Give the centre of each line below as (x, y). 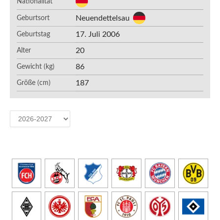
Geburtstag (33, 34)
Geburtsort (33, 18)
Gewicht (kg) (36, 67)
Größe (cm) (34, 83)
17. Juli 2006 (98, 34)
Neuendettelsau (103, 18)
